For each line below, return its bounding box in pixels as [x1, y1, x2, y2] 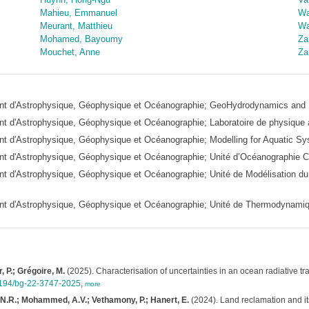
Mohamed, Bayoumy [39, 34, 123, 44]
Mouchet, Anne [39, 47, 100, 57]
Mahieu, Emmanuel [39, 8, 117, 18]
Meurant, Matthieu [39, 21, 112, 31]
